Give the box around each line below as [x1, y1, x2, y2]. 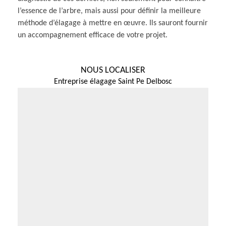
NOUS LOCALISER [81, 65, 145, 75]
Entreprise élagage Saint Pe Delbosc [54, 77, 172, 86]
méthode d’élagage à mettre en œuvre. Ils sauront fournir [18, 19, 208, 27]
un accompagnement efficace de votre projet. [18, 31, 167, 39]
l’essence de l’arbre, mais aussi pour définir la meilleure [18, 7, 201, 15]
